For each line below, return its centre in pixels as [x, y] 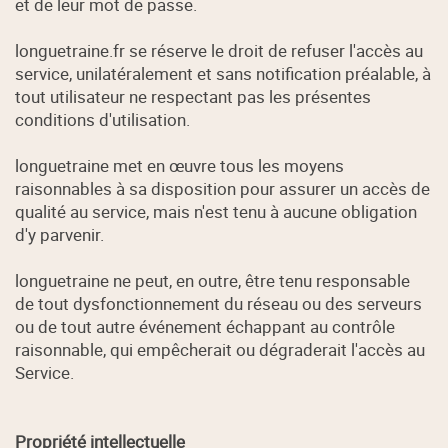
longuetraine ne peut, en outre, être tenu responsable [213, 281]
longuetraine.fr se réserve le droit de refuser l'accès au [219, 51]
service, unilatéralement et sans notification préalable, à [223, 74]
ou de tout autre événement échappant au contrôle [205, 327]
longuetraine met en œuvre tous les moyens [180, 166]
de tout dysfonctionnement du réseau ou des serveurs [219, 304]
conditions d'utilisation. [103, 120]
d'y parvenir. [60, 235]
